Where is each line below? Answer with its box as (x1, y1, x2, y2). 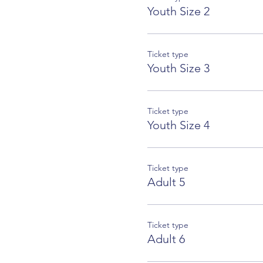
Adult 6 (147, 231, 185, 246)
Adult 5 (147, 174, 185, 189)
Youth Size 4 (147, 117, 210, 132)
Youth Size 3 (147, 60, 210, 75)
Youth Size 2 (147, 4, 210, 18)
